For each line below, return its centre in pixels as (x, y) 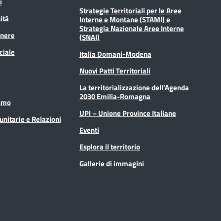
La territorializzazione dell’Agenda (134, 87)
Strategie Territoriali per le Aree (130, 10)
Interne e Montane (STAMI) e (125, 19)
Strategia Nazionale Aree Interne (131, 28)
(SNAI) (89, 37)
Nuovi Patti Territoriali (115, 71)
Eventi (89, 130)
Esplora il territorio (110, 147)
